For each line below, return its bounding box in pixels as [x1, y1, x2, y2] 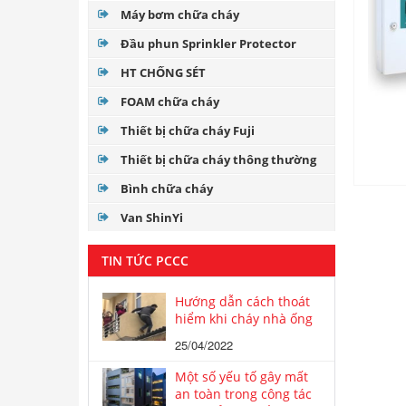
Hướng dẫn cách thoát [175, 293, 310, 310]
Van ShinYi [121, 209, 183, 226]
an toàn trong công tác [175, 385, 312, 402]
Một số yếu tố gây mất [175, 368, 308, 385]
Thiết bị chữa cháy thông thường [121, 151, 316, 168]
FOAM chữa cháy [121, 93, 219, 110]
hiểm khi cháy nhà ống [175, 310, 313, 327]
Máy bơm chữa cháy [121, 6, 239, 23]
